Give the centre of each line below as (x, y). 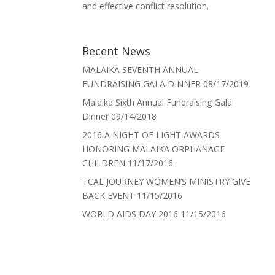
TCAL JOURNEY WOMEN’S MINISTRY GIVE (167, 182)
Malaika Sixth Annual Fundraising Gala (157, 103)
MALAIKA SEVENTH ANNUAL (141, 70)
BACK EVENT (109, 196)
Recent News (117, 51)
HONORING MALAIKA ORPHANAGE (154, 149)
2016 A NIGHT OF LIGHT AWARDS (151, 135)
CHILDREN (104, 163)
